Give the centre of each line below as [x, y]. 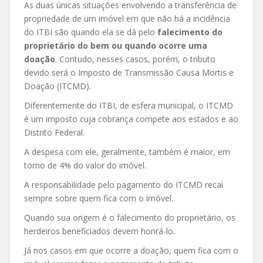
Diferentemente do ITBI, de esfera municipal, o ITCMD [129, 105]
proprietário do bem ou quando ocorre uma [116, 45]
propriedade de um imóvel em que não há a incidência [127, 18]
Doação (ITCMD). [58, 86]
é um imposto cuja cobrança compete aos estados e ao [131, 119]
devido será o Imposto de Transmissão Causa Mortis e [129, 72]
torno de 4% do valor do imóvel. [85, 165]
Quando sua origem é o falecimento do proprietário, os [130, 217]
